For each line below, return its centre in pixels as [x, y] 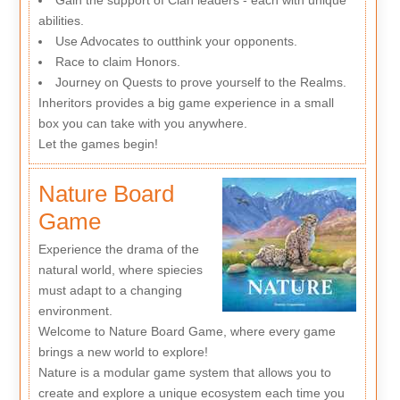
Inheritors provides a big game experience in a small [186, 102]
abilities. [61, 20]
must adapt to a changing [110, 290]
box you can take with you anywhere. [142, 123]
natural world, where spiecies [120, 269]
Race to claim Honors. [117, 61]
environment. [75, 310]
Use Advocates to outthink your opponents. [176, 41]
